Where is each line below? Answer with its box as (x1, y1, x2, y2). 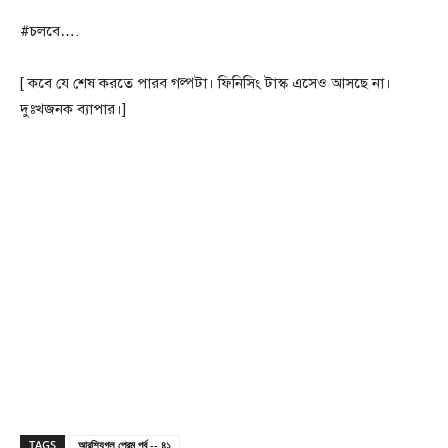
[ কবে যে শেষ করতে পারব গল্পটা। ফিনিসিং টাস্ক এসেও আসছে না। (20, 74, 391, 93)
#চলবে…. (20, 22, 79, 41)
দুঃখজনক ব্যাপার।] (20, 100, 126, 119)
